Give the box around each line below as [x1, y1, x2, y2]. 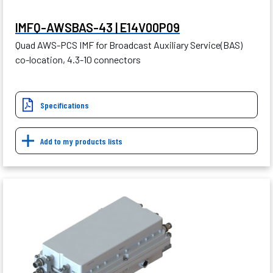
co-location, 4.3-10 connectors [15, 54, 141, 66]
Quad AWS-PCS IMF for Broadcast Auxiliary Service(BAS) [15, 39, 243, 51]
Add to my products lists [40, 136, 122, 147]
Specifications [40, 100, 89, 111]
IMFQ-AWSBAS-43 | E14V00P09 [15, 20, 180, 35]
